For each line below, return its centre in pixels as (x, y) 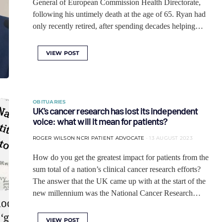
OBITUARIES (49, 102)
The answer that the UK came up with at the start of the (119, 181)
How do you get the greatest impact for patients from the (121, 157)
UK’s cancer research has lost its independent (115, 111)
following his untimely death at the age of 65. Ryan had (119, 14)
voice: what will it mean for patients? (100, 121)
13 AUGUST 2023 (171, 138)
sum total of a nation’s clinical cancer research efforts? (117, 169)
